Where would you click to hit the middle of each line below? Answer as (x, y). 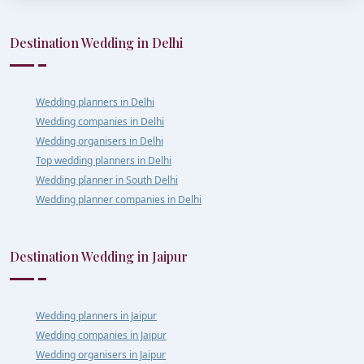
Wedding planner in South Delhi (107, 180)
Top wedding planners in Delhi (104, 160)
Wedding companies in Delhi (100, 121)
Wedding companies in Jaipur (101, 335)
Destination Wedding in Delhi (96, 42)
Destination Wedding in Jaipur (99, 256)
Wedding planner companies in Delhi (119, 199)
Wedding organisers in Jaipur (101, 354)
